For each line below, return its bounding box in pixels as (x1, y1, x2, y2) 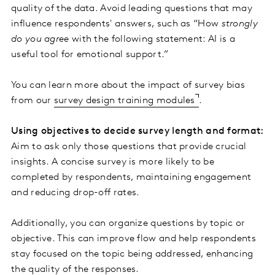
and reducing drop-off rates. (11, 188, 140, 198)
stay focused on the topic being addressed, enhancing (11, 249, 254, 260)
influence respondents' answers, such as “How (11, 19, 222, 29)
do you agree (11, 34, 69, 45)
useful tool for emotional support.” (11, 50, 169, 60)
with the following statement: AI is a (69, 34, 236, 45)
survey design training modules (53, 96, 195, 106)
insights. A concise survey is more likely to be (11, 157, 215, 168)
